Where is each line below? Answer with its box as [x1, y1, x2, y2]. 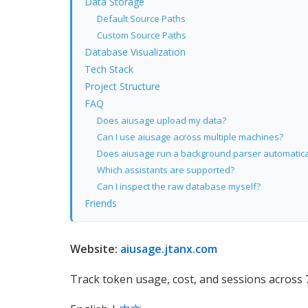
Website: [70, 241, 120, 256]
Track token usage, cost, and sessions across [70, 271, 305, 287]
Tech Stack [85, 62, 133, 76]
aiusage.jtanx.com [120, 241, 217, 256]
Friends [85, 196, 117, 210]
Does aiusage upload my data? [97, 113, 226, 126]
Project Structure [85, 79, 160, 93]
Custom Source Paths [97, 28, 186, 41]
